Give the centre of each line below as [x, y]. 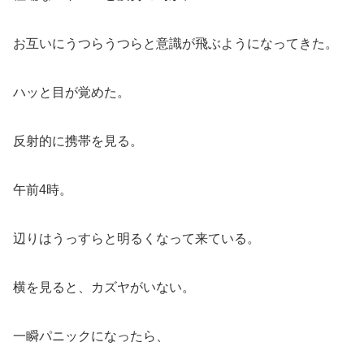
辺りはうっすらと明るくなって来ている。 [136, 238]
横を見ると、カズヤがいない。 [104, 287]
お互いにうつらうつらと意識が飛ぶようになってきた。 [175, 43]
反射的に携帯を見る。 [78, 141]
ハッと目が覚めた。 [71, 92]
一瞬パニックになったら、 [91, 336]
